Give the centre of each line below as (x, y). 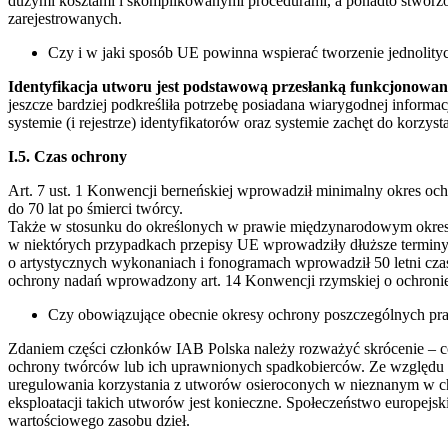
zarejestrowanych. (65, 18)
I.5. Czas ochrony (67, 156)
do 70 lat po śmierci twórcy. (95, 208)
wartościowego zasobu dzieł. (99, 420)
